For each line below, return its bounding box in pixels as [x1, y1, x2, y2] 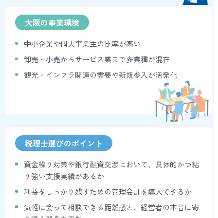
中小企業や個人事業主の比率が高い [24, 38, 141, 49]
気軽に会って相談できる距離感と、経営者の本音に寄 [24, 202, 200, 212]
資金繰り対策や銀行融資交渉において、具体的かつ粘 [24, 159, 200, 169]
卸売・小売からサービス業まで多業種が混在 [24, 54, 170, 64]
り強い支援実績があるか [24, 171, 105, 181]
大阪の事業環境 [25, 17, 80, 28]
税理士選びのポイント [25, 137, 103, 149]
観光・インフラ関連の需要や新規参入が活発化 [24, 70, 178, 80]
